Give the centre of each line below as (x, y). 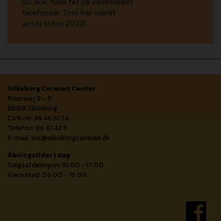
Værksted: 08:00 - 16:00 (47, 175)
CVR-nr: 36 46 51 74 (38, 118)
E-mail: (19, 138)
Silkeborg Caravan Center (52, 89)
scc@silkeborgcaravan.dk (71, 138)
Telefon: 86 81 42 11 (37, 128)
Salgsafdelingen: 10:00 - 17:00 (55, 165)
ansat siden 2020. (55, 23)
